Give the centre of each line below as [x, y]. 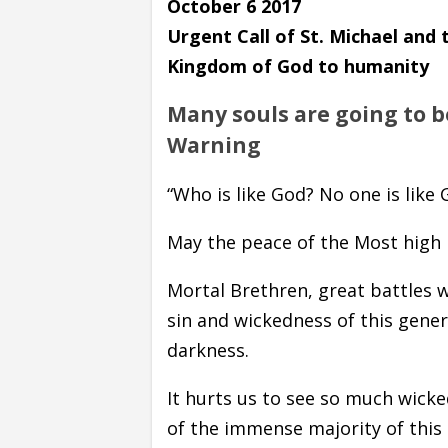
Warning [214, 145]
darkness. [208, 349]
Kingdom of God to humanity [298, 66]
